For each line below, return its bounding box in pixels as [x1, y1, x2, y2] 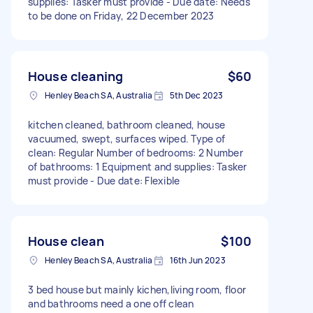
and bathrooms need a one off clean [28, 296, 194, 310]
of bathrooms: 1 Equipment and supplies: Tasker [28, 159, 247, 173]
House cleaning [28, 67, 124, 85]
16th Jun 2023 [169, 254, 226, 266]
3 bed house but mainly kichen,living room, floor [28, 282, 246, 296]
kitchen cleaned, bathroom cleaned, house [28, 117, 225, 131]
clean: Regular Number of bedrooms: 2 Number [28, 145, 243, 159]
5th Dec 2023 [169, 89, 224, 101]
